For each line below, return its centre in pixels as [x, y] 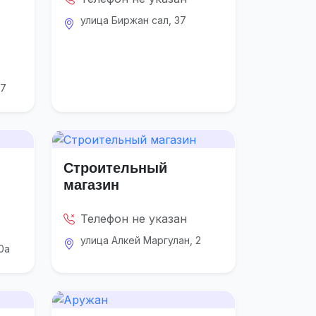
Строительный [115, 167]
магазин [91, 184]
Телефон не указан [134, 218]
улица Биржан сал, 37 [133, 20]
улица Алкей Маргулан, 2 [141, 240]
